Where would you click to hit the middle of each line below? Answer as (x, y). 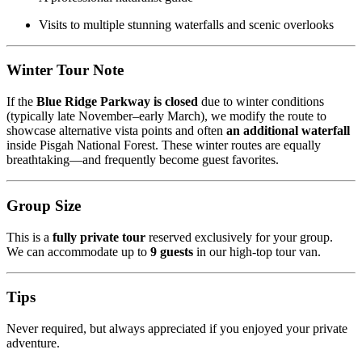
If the (21, 102)
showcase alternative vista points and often (116, 131)
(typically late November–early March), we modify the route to (166, 116)
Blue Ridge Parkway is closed (117, 102)
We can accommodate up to (78, 251)
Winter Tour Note (65, 70)
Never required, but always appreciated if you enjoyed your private (177, 328)
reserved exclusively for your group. (239, 237)
